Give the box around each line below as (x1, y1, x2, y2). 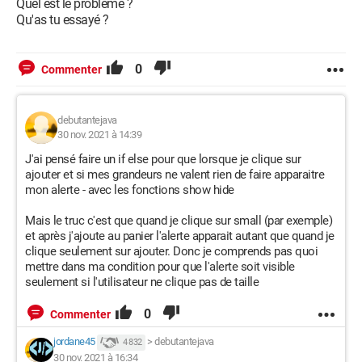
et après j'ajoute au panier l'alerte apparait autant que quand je (25, 229, 335, 243)
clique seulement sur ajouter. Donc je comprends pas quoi (25, 244, 318, 259)
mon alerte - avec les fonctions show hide (25, 183, 234, 197)
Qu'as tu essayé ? (16, 12, 109, 27)
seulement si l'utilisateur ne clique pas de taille (25, 275, 259, 289)
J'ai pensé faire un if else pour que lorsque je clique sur (25, 152, 301, 166)
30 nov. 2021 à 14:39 (57, 128, 141, 141)
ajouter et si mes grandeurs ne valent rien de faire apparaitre (25, 167, 324, 182)
